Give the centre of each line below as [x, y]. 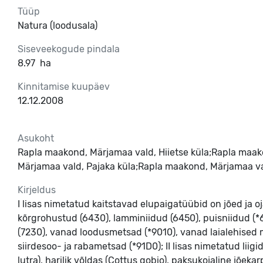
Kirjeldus [37, 190]
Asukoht [36, 138]
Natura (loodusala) [58, 26]
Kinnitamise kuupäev [64, 87]
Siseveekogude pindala [69, 49]
